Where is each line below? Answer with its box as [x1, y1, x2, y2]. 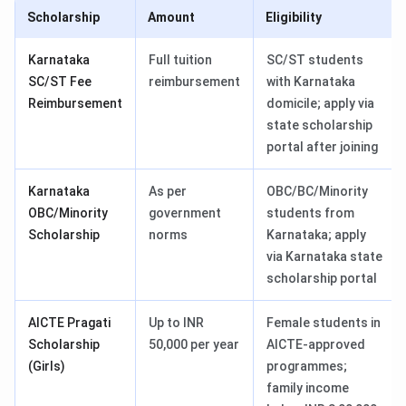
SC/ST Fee [28, 74, 92, 90]
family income [266, 381, 349, 396]
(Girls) [28, 359, 65, 374]
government [149, 206, 221, 221]
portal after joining [266, 140, 378, 155]
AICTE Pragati [28, 315, 111, 331]
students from [266, 206, 354, 221]
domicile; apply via [266, 96, 374, 111]
